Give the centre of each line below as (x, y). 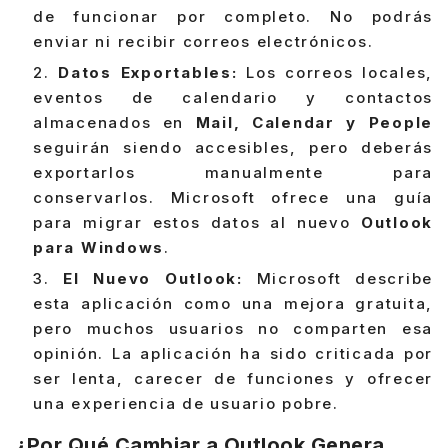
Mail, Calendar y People (314, 123)
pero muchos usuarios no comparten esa (233, 329)
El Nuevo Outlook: (153, 279)
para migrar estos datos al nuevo (197, 223)
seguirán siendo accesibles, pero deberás (233, 148)
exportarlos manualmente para (233, 173)
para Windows (98, 248)
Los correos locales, (335, 73)
